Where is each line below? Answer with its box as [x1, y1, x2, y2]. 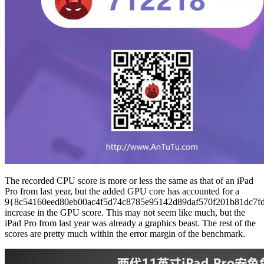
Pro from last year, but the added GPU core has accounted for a [5, 186, 239, 196]
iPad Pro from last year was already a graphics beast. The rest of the [5, 217, 256, 228]
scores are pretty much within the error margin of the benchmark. [5, 228, 245, 239]
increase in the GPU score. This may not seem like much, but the [5, 207, 245, 217]
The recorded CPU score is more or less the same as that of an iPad [5, 175, 253, 186]
